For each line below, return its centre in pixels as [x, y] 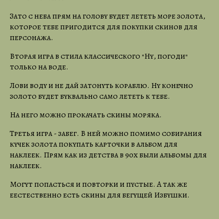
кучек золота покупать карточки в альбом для [94, 144]
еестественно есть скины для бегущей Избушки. [100, 195]
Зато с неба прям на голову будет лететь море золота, [108, 16]
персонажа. [32, 37]
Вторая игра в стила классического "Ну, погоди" [99, 56]
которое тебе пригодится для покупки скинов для [104, 27]
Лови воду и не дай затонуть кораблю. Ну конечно [101, 85]
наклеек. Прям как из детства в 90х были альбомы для [108, 155]
